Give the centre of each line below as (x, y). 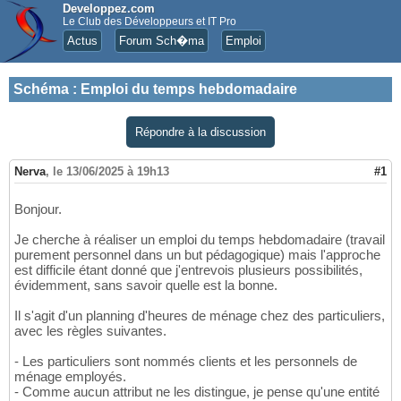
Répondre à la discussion (200, 132)
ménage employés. (70, 377)
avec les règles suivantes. (90, 331)
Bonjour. (38, 209)
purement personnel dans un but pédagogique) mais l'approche (197, 255)
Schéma (41, 89)
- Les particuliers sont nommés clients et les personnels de (186, 362)
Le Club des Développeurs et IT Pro (149, 21)
